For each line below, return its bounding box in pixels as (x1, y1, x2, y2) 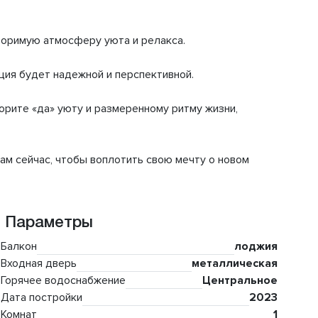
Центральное (202, 273, 278, 288)
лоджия (234, 239, 278, 254)
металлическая (192, 256, 278, 271)
